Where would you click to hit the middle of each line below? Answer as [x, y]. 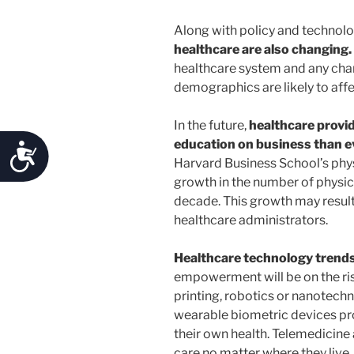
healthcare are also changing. [263, 50]
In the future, [211, 126]
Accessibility [92, 153]
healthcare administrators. [251, 220]
